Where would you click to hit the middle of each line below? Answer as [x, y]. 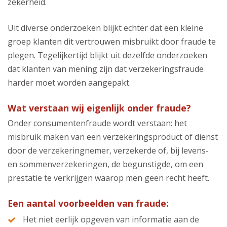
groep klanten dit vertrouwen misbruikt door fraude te [112, 42]
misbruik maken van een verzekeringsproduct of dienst [113, 137]
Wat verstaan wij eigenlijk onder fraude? [99, 108]
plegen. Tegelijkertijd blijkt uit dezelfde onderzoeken [107, 55]
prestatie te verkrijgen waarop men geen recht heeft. [108, 178]
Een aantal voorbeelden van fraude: [88, 203]
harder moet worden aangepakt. [69, 83]
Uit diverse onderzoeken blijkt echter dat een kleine [105, 28]
